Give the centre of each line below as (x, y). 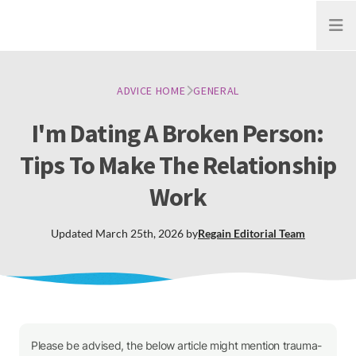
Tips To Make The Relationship (178, 165)
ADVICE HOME (151, 91)
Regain (215, 233)
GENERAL (217, 91)
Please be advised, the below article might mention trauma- (176, 345)
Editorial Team (269, 233)
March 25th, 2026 (139, 233)
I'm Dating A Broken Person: (178, 133)
